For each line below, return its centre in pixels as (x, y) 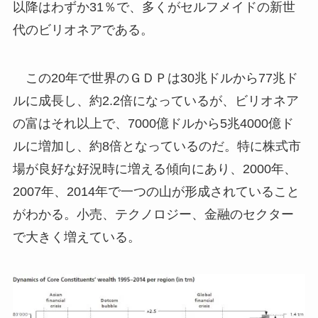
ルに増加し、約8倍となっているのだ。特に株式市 (157, 146)
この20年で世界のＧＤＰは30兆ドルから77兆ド (155, 78)
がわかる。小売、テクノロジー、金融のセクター (153, 214)
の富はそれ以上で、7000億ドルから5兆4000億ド (153, 123)
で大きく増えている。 (76, 237)
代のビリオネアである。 (83, 29)
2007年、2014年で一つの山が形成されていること (156, 191)
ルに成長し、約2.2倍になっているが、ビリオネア (155, 100)
